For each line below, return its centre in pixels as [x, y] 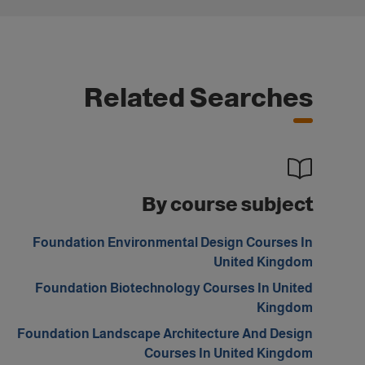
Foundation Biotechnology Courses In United [174, 288]
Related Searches [198, 98]
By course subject [227, 204]
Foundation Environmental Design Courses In [173, 242]
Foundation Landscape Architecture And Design [165, 334]
